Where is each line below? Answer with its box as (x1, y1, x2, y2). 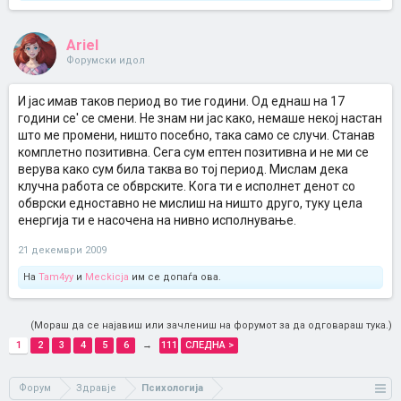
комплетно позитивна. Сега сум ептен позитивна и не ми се (18, 145, 369, 159)
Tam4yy (38, 271, 73, 283)
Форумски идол (66, 55, 145, 66)
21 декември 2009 (18, 244, 107, 256)
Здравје (76, 382, 116, 394)
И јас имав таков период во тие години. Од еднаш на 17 (18, 94, 345, 108)
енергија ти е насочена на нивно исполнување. (18, 213, 296, 227)
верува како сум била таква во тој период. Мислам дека (18, 162, 348, 176)
